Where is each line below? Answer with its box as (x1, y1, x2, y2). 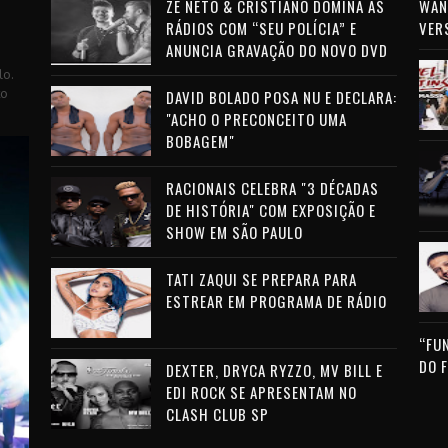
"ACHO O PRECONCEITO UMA (165, 108, 347, 130)
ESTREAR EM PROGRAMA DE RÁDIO (165, 290, 387, 312)
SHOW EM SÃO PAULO (165, 221, 303, 243)
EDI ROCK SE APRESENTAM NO (165, 381, 357, 403)
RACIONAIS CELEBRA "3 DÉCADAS (165, 177, 379, 199)
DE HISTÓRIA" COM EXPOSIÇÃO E (165, 199, 376, 221)
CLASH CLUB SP (165, 403, 269, 425)
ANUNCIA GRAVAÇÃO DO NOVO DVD (165, 39, 388, 61)
